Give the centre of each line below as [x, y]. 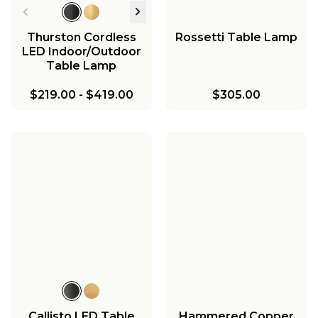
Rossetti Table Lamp [236, 37]
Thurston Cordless [81, 37]
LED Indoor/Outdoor [81, 51]
